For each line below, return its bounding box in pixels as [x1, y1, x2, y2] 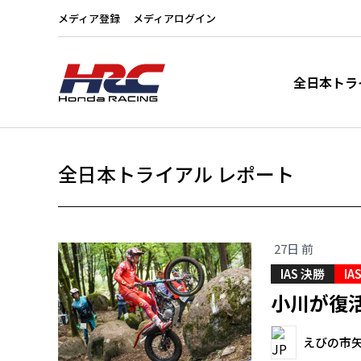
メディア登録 [58, 10, 120, 26]
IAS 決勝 [280, 265, 325, 282]
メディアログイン [133, 10, 216, 26]
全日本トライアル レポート [58, 160, 294, 188]
